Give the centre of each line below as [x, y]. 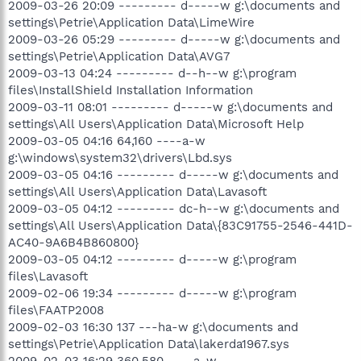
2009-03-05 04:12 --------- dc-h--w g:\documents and [174, 208]
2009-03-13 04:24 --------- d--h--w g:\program [152, 73]
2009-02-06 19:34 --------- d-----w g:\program [152, 293]
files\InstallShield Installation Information [131, 90]
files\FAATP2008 [56, 310]
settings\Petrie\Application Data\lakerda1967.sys [149, 344]
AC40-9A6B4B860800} [73, 242]
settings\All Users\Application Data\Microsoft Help [156, 124]
